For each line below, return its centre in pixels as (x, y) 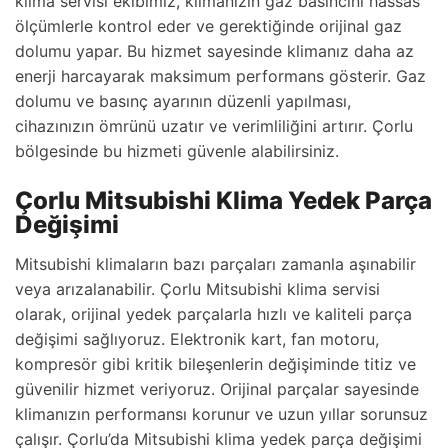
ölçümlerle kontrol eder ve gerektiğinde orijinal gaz (208, 26)
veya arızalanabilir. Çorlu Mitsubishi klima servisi (197, 289)
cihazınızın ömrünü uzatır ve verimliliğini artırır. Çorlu (214, 126)
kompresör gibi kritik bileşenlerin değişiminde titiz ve (215, 364)
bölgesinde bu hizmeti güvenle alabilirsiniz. (177, 151)
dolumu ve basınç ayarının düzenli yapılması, (183, 101)
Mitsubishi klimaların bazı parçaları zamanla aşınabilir (215, 264)
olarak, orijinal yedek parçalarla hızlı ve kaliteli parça (213, 314)
